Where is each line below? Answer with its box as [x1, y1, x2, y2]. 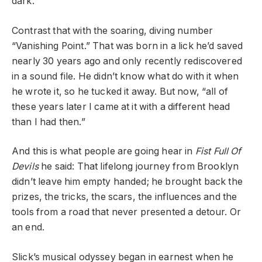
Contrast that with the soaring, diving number [12, 25, 213, 36]
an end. [12, 222, 45, 233]
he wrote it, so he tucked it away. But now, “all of [12, 85, 229, 97]
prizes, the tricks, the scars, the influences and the [12, 191, 237, 203]
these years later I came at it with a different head [12, 101, 230, 112]
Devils [12, 161, 39, 173]
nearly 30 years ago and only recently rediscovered [12, 55, 242, 67]
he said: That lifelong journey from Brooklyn [38, 161, 239, 173]
